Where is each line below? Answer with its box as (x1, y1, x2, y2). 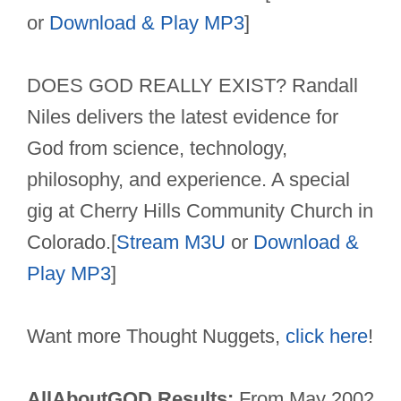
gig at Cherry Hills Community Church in (27, 200, 373, 223)
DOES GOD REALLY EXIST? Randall (27, 74, 358, 98)
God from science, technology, (27, 137, 287, 160)
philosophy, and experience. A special (27, 168, 350, 192)
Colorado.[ (27, 231, 116, 254)
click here (286, 325, 368, 348)
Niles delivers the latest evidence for (27, 106, 338, 129)
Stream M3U (116, 231, 226, 254)
